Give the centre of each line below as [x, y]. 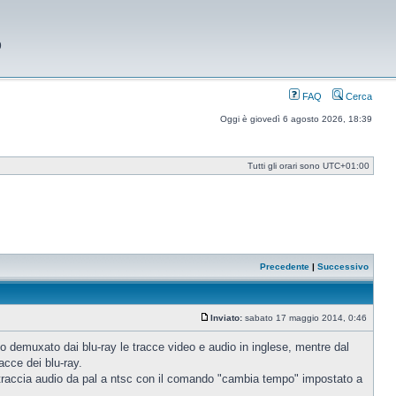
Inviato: [226, 318]
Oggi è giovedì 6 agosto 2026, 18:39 [296, 119]
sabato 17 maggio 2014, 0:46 [306, 318]
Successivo [343, 267]
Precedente [285, 267]
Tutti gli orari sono [285, 166]
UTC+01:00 [346, 166]
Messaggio [232, 326]
